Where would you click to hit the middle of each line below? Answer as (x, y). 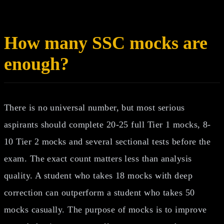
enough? (36, 64)
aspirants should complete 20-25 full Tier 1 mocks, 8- (107, 124)
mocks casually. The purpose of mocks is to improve (105, 209)
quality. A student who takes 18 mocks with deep (98, 175)
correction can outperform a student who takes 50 (99, 192)
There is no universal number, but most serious (94, 107)
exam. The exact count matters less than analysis (98, 158)
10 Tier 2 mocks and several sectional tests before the (107, 141)
